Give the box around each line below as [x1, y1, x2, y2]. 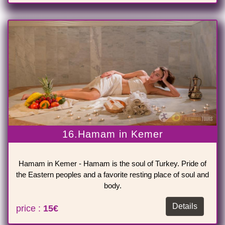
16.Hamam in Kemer [62, 129, 163, 140]
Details [172, 202, 197, 211]
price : [16, 203, 43, 214]
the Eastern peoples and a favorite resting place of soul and [16, 170, 209, 179]
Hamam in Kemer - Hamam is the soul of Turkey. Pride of [19, 159, 206, 168]
